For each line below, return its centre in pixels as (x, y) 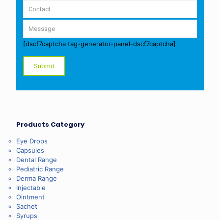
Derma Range (37, 179)
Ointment (30, 197)
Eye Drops (32, 141)
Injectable (31, 188)
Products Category (50, 125)
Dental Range (37, 160)
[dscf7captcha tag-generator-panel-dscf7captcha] (99, 44)
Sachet (27, 206)
